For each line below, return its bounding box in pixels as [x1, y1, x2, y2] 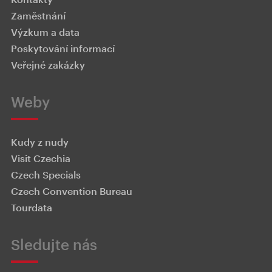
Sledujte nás [11, 236, 97, 253]
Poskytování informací [11, 42, 115, 54]
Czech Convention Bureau [11, 185, 132, 197]
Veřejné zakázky [11, 59, 85, 70]
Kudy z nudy [11, 136, 69, 148]
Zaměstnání [11, 10, 66, 21]
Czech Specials [11, 169, 81, 180]
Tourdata [11, 202, 52, 213]
